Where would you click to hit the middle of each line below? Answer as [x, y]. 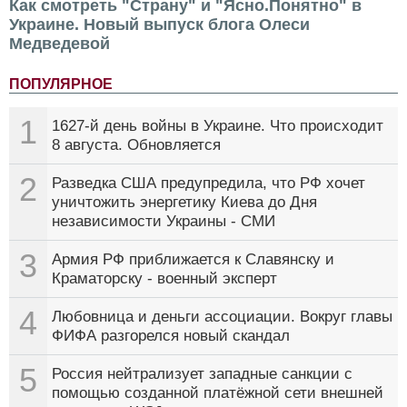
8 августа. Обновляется [136, 144]
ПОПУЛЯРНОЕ [61, 84]
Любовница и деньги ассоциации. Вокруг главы [222, 316]
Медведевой [60, 43]
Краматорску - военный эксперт [164, 278]
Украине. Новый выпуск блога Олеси [159, 24]
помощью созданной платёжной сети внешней [218, 392]
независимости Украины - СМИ [164, 221]
